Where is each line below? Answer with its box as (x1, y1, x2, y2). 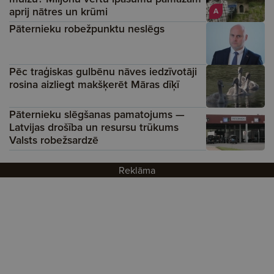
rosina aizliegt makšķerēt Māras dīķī (9, 76, 179, 92)
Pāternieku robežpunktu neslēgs (9, 21, 165, 37)
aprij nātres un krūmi (9, 4, 108, 20)
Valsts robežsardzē (9, 132, 98, 148)
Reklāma (119, 163, 155, 177)
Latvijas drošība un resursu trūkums (9, 119, 179, 135)
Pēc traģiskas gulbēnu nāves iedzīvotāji (9, 64, 197, 80)
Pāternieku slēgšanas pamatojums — (9, 106, 185, 122)
